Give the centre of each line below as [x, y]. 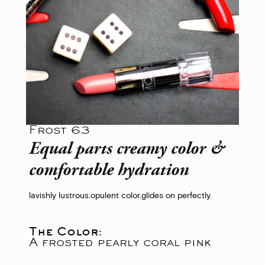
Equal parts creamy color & [127, 149]
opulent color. [116, 196]
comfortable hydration [109, 171]
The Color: [66, 231]
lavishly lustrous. [60, 196]
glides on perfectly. [177, 196]
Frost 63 [59, 129]
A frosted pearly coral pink [120, 242]
